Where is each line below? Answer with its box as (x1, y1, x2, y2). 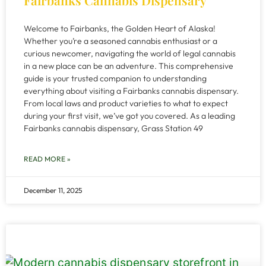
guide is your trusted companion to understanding (24, 73, 207, 84)
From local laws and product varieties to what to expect (24, 98, 228, 109)
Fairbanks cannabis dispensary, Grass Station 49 (24, 123, 203, 134)
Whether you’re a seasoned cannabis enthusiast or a (24, 36, 217, 46)
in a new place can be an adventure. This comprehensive (24, 61, 233, 71)
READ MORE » (24, 154, 71, 163)
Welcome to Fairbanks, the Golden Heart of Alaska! (24, 23, 216, 34)
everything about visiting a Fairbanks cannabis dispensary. (24, 85, 239, 96)
